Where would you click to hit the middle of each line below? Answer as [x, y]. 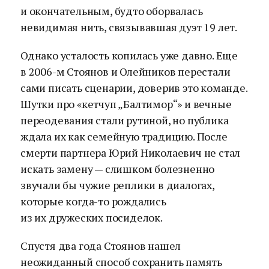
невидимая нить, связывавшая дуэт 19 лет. [129, 27]
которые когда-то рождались [93, 201]
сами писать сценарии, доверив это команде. [134, 88]
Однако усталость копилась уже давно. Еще [129, 55]
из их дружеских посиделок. [92, 217]
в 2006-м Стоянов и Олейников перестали [125, 71]
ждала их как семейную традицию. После [124, 136]
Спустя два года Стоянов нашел [101, 246]
